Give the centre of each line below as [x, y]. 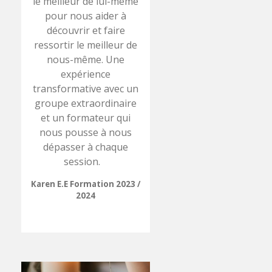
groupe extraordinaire [86, 103]
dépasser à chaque [86, 147]
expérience [86, 74]
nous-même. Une [86, 59]
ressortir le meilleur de [86, 45]
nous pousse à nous [86, 132]
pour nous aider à [86, 15]
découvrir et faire [86, 30]
